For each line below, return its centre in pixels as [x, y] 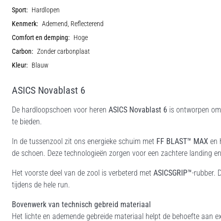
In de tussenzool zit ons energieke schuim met [84, 141]
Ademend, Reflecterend [73, 24]
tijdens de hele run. [41, 184]
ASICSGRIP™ [173, 173]
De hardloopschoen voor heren [60, 110]
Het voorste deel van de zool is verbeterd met [83, 173]
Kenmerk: [25, 24]
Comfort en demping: [41, 37]
